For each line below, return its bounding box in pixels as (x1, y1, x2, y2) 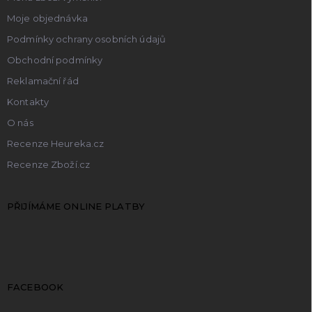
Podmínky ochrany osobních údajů (7, 33, 166, 45)
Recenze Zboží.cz (7, 158, 91, 170)
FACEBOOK (7, 281, 64, 292)
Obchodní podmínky (7, 54, 103, 65)
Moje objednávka (7, 12, 88, 24)
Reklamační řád (7, 75, 79, 86)
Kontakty (7, 95, 49, 107)
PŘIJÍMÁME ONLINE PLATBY (7, 200, 145, 212)
